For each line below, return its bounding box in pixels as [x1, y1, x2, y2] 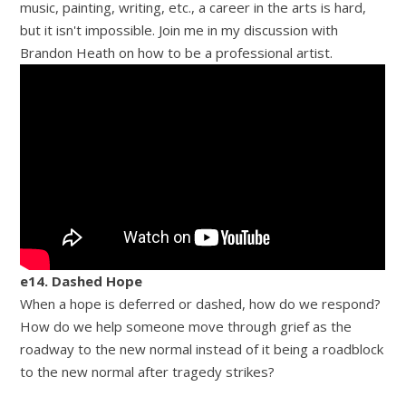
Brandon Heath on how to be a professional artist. [20, 43, 333, 62]
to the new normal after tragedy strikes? [20, 362, 275, 381]
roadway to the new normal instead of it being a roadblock [20, 339, 384, 358]
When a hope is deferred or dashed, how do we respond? [20, 294, 382, 313]
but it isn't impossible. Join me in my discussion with [20, 20, 339, 39]
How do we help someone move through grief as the [20, 316, 353, 335]
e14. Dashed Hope [20, 271, 143, 290]
